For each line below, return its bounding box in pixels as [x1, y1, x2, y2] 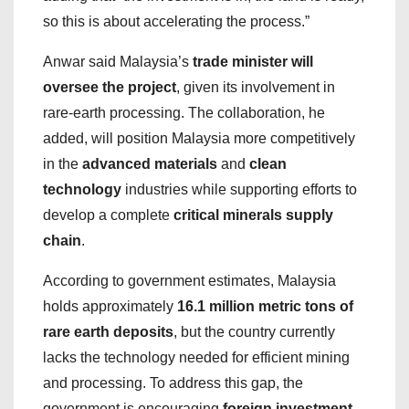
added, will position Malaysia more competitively [43, 131, 355, 147]
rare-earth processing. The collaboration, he [43, 105, 325, 121]
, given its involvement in [176, 79, 335, 96]
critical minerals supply [173, 207, 333, 224]
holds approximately [43, 299, 177, 315]
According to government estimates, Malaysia [43, 273, 336, 289]
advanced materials [82, 156, 217, 173]
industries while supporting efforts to [121, 182, 357, 198]
